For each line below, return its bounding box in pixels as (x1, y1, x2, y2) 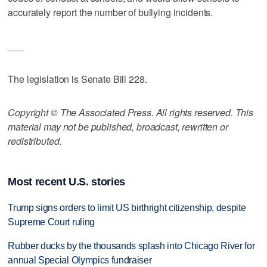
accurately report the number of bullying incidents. (8, 5, 213, 19)
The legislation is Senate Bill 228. (8, 72, 147, 86)
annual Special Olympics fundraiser (8, 255, 152, 266)
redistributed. (8, 133, 62, 148)
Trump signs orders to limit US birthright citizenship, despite (8, 202, 246, 213)
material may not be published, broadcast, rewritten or (8, 119, 228, 133)
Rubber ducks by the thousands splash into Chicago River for (8, 241, 255, 252)
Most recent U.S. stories (8, 175, 125, 188)
